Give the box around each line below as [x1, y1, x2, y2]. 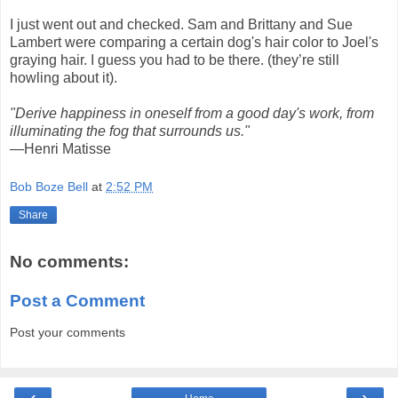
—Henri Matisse [10, 140, 111, 156]
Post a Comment [10, 291, 145, 310]
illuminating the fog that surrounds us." [10, 123, 250, 139]
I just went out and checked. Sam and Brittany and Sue [10, 16, 353, 32]
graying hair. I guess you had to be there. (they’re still [10, 52, 339, 68]
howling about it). [10, 69, 117, 85]
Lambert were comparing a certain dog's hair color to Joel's [10, 34, 378, 50]
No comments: [10, 252, 129, 272]
